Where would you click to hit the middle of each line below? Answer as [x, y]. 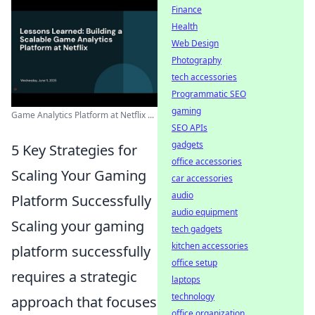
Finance [187, 9]
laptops [186, 279]
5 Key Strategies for [74, 150]
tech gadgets [197, 229]
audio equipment [205, 212]
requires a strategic [74, 277]
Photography [197, 60]
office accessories [207, 161]
